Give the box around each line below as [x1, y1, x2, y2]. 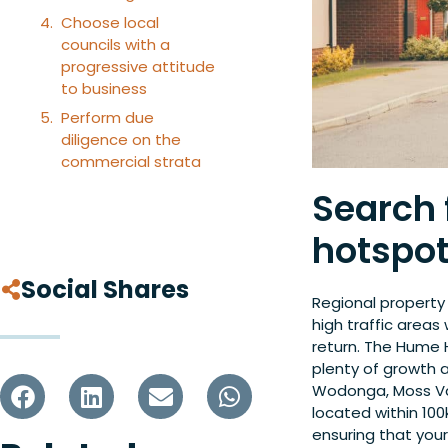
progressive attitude [61, 55, 215, 77]
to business [61, 77, 147, 99]
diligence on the [61, 129, 181, 150]
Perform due [61, 107, 154, 128]
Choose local [61, 11, 159, 33]
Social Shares [21, 272, 189, 306]
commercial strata [61, 151, 201, 172]
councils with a [61, 33, 170, 55]
